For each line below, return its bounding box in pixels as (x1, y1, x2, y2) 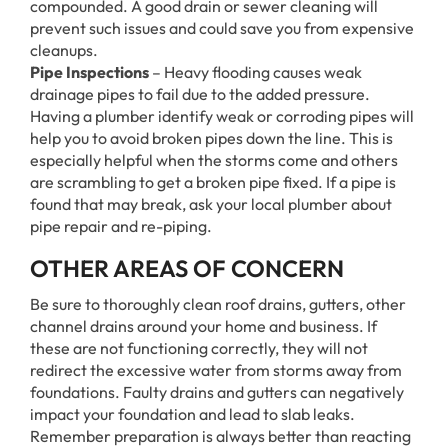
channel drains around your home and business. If (30, 316, 377, 336)
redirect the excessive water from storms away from (30, 360, 402, 380)
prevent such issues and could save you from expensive (30, 18, 414, 38)
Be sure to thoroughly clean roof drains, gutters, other (30, 294, 406, 314)
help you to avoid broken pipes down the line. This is (30, 128, 393, 148)
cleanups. (30, 40, 98, 60)
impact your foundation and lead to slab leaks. (30, 404, 355, 424)
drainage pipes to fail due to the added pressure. (30, 84, 370, 104)
